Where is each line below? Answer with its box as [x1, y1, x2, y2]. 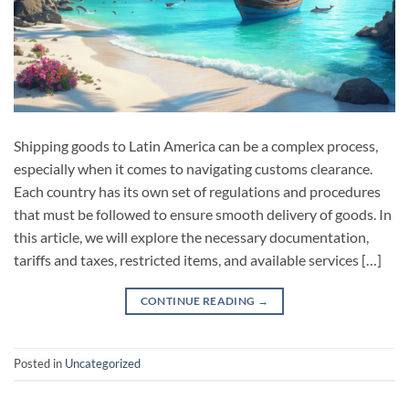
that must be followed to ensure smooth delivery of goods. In [14, 204, 392, 223]
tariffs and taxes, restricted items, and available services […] [14, 250, 382, 268]
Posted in [14, 356, 65, 372]
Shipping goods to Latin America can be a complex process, [14, 136, 378, 154]
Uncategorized [65, 356, 141, 372]
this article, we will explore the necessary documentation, [14, 227, 369, 246]
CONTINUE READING [140, 293, 257, 308]
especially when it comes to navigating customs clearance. [14, 159, 372, 177]
